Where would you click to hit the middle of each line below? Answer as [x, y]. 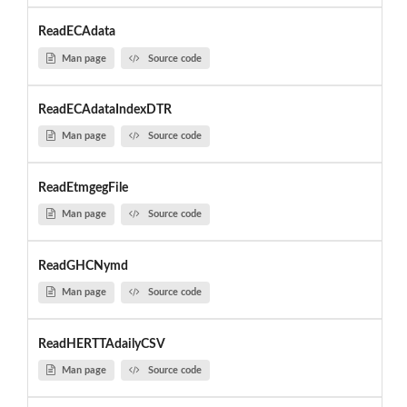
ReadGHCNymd [83, 266]
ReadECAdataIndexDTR [104, 110]
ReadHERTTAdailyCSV [101, 344]
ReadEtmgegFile [83, 188]
